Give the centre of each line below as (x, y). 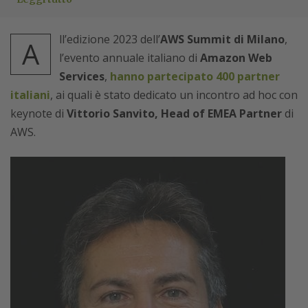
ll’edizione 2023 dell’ (110, 39)
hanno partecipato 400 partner (195, 76)
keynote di (38, 113)
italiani (30, 95)
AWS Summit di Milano (222, 39)
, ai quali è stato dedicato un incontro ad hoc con (174, 95)
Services (82, 76)
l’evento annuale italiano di (130, 58)
